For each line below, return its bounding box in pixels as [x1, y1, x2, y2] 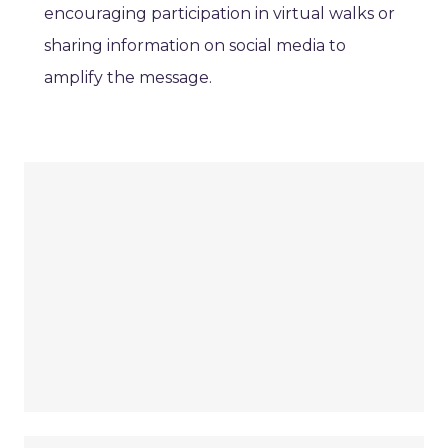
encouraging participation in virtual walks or [44, 4, 395, 24]
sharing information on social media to [44, 36, 346, 56]
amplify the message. [44, 68, 212, 88]
